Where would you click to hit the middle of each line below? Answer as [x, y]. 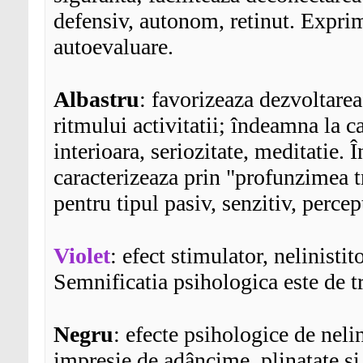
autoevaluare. [113, 47]
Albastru [96, 100]
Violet [82, 256]
